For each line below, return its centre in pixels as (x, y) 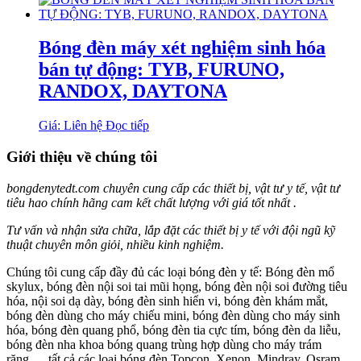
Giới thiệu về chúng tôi (82, 157)
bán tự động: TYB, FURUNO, (162, 70)
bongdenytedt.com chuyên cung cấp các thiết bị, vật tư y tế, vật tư (173, 188)
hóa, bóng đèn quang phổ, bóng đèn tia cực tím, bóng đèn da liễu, (174, 330)
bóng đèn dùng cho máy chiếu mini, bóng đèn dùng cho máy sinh (173, 315)
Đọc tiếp (127, 126)
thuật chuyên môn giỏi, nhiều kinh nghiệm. (117, 244)
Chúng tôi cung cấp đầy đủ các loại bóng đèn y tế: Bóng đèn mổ (170, 272)
